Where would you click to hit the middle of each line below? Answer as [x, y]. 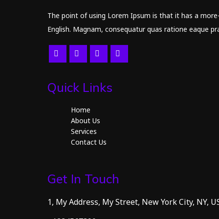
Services [84, 131]
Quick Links [80, 87]
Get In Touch [83, 178]
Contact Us [89, 142]
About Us [86, 120]
